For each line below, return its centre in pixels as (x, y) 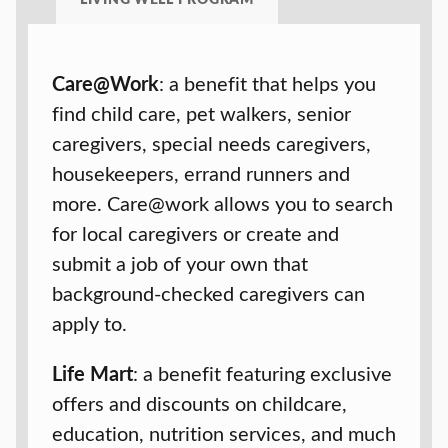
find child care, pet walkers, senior (201, 113)
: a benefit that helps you (267, 83)
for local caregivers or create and (195, 233)
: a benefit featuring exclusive (262, 373)
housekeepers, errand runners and (201, 173)
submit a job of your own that (180, 263)
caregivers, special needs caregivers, (211, 143)
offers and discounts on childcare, (199, 403)
